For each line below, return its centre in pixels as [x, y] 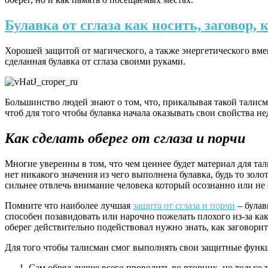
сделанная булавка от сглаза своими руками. [95, 62]
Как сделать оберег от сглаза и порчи [125, 138]
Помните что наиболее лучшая [69, 205]
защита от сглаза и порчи [184, 205]
